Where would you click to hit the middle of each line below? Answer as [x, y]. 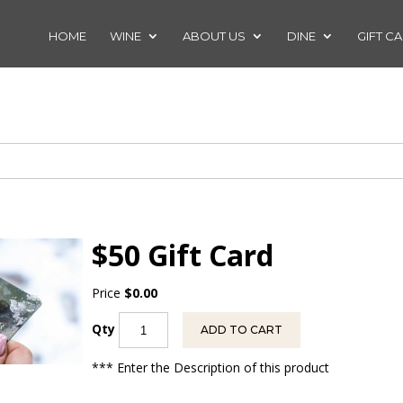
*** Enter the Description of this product [211, 367]
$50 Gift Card [183, 255]
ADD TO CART [242, 330]
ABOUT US [214, 36]
